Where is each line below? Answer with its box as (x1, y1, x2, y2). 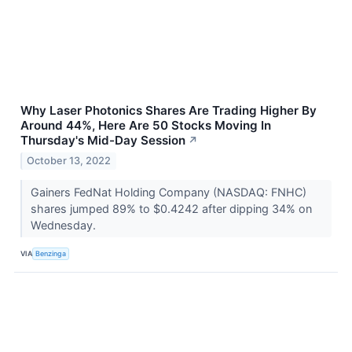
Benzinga (35, 248, 67, 258)
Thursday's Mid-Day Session (20, 133, 185, 148)
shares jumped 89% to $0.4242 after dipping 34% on (30, 202, 312, 216)
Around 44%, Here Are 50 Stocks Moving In (20, 118, 271, 134)
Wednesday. (30, 218, 99, 233)
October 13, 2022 (27, 155, 112, 167)
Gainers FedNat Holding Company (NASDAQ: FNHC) (30, 185, 306, 200)
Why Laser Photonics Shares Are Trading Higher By (20, 103, 317, 119)
